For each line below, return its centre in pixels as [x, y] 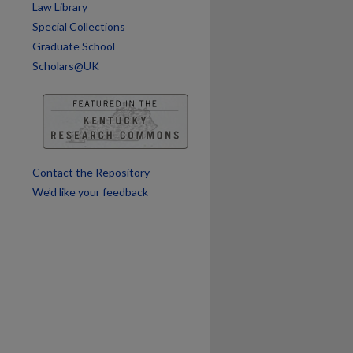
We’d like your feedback [90, 192]
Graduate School [74, 46]
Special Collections [79, 26]
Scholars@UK [66, 66]
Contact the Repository [91, 172]
